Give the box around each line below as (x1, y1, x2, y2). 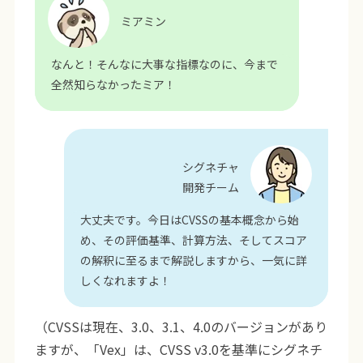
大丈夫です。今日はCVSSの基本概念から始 (80, 211, 300, 228)
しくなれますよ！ (80, 271, 172, 288)
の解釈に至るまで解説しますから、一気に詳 (80, 251, 308, 268)
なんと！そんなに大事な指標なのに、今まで (50, 55, 278, 72)
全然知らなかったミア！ (50, 75, 176, 92)
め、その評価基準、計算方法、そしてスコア (80, 231, 308, 248)
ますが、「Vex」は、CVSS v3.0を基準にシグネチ (34, 339, 322, 359)
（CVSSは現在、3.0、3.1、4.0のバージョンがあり (34, 316, 327, 336)
